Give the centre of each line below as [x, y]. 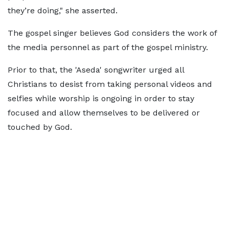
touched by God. [40, 127]
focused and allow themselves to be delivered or [104, 113]
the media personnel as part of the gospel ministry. [108, 47]
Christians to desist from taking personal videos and [110, 84]
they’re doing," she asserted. [63, 10]
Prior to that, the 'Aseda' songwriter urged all [96, 70]
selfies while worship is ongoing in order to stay [101, 98]
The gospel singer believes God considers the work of [112, 33]
